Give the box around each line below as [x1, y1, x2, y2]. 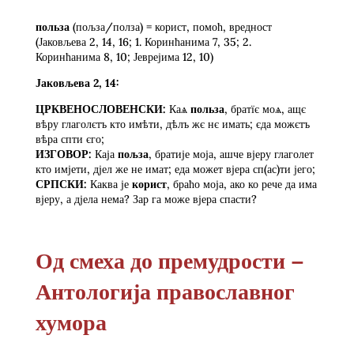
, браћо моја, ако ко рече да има [166, 176, 317, 191]
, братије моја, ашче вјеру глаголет [148, 146, 314, 161]
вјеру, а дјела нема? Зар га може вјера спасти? [35, 191, 257, 206]
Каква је [89, 176, 129, 191]
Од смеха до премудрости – [35, 244, 304, 274]
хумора [35, 306, 107, 336]
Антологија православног [35, 275, 295, 305]
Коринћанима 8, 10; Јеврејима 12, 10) [35, 49, 213, 64]
